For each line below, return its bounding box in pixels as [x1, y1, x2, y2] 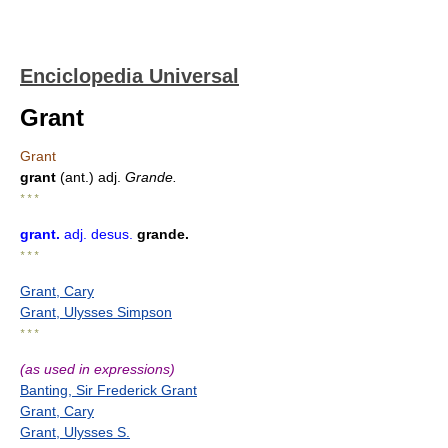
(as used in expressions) [20, 361, 175, 377]
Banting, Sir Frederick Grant [20, 382, 197, 398]
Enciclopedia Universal [20, 65, 239, 87]
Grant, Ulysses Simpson [20, 304, 172, 320]
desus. [91, 226, 133, 242]
